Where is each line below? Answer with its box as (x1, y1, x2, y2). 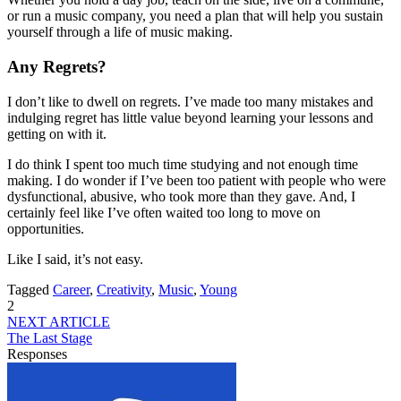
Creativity (97, 281, 151, 297)
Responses (7, 346, 67, 362)
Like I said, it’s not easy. (7, 251, 143, 267)
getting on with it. (7, 125, 107, 141)
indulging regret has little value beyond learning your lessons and (7, 109, 373, 125)
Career (53, 281, 90, 297)
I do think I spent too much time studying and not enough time (7, 156, 358, 172)
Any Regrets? (7, 56, 107, 76)
